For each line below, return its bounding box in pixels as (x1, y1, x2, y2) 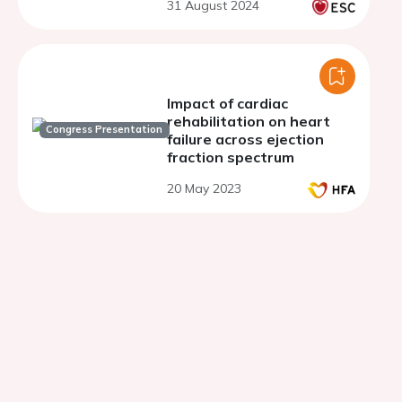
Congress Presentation (46, 123, 163, 136)
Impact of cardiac (167, 94, 288, 112)
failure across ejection (167, 130, 324, 148)
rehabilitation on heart (167, 112, 330, 130)
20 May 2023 (167, 180, 241, 197)
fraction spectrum (167, 148, 294, 166)
